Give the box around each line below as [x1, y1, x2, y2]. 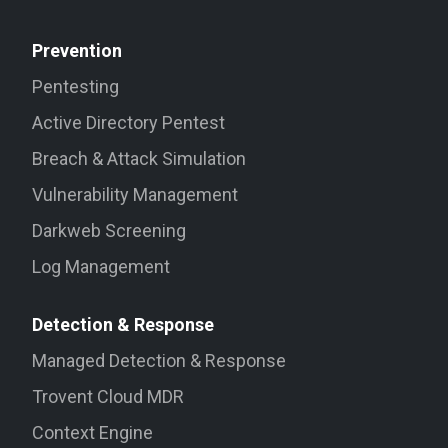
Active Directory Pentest [32, 111, 226, 133]
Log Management [32, 255, 171, 277]
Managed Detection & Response [32, 349, 287, 371]
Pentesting [32, 75, 120, 97]
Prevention [32, 39, 123, 61]
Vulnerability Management [32, 183, 239, 205]
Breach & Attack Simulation [32, 147, 247, 169]
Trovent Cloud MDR [32, 385, 185, 407]
